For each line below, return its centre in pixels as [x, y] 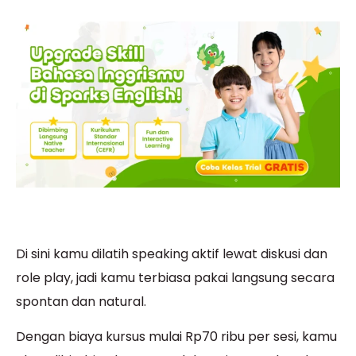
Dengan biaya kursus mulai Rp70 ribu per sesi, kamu [176, 337]
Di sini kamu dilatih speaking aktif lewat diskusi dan [172, 253]
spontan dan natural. [81, 301]
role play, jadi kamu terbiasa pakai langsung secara [175, 277]
